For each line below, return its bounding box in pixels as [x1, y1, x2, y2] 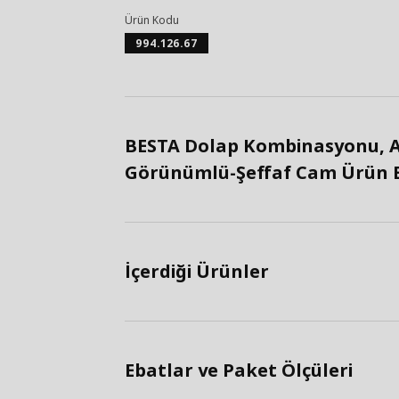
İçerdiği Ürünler [125, 259, 269, 283]
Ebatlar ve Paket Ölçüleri [125, 358, 353, 382]
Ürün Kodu [125, 12, 179, 28]
